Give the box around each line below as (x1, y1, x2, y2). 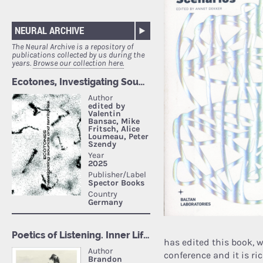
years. (12, 58, 33, 69)
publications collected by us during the (12, 50, 144, 60)
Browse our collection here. (33, 58, 124, 69)
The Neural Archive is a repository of (12, 42, 133, 52)
